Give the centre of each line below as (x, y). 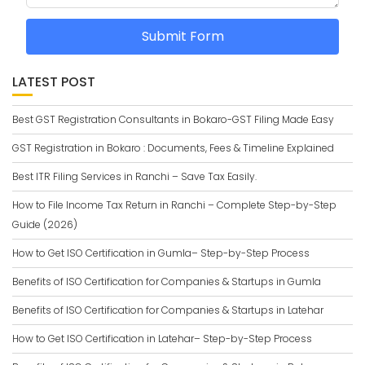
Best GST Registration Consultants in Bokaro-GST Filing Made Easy (173, 119)
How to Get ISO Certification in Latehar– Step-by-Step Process (162, 339)
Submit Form (182, 36)
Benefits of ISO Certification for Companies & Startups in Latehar (168, 310)
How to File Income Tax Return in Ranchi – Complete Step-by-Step (174, 205)
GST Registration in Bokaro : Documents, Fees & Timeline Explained (173, 148)
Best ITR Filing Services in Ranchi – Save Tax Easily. (134, 176)
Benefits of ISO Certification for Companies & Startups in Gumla (167, 281)
